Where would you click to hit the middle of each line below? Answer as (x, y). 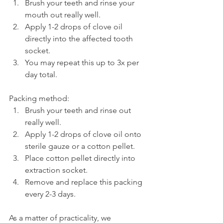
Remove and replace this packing (85, 182)
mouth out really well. (63, 14)
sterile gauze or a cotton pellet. (80, 146)
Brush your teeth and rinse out (79, 110)
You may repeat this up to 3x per (83, 62)
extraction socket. (56, 170)
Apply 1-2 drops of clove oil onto (84, 134)
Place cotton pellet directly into (81, 158)
